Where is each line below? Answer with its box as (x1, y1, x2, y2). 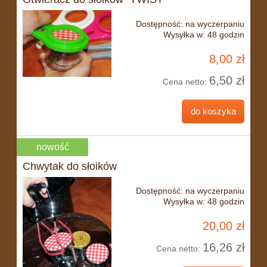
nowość (36, 142, 69, 152)
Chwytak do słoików (23, 160, 117, 172)
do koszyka (190, 106, 236, 116)
